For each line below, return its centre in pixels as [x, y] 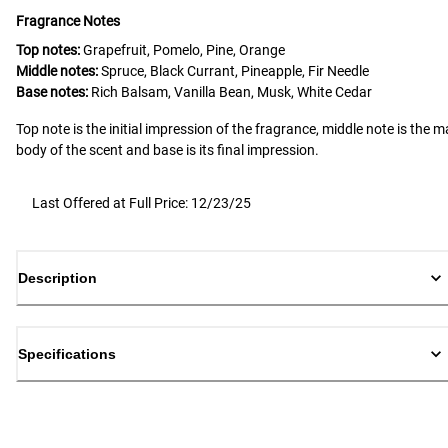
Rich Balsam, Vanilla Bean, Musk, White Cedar [231, 92]
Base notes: [52, 92]
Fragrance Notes [68, 21]
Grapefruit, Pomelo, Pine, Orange [184, 50]
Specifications [67, 354]
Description [57, 278]
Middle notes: [57, 71]
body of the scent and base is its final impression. [167, 150]
